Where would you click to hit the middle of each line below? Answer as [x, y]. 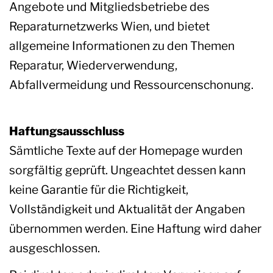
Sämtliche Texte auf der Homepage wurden [126, 151]
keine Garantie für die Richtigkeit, [99, 190]
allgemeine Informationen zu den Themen [122, 46]
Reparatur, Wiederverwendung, [93, 66]
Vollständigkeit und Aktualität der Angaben [127, 209]
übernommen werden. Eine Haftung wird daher [135, 229]
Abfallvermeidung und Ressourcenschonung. [131, 85]
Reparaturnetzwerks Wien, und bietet [109, 27]
